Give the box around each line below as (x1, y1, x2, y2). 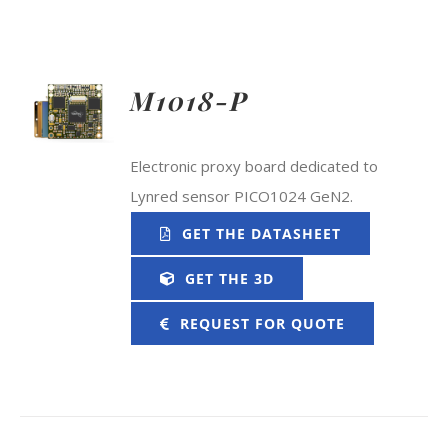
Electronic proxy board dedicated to (130, 156, 379, 176)
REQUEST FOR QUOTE (179, 314, 345, 333)
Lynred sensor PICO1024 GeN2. (130, 186, 354, 206)
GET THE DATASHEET (181, 224, 341, 243)
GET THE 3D (184, 269, 274, 288)
